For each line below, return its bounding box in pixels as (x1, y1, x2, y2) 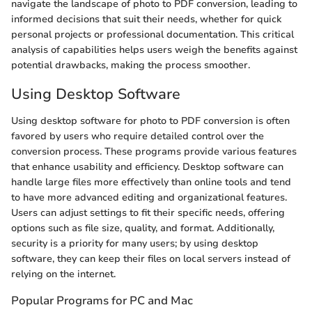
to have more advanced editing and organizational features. (11, 190, 287, 204)
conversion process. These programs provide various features (11, 144, 297, 158)
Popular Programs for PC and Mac (11, 292, 193, 309)
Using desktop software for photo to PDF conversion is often (11, 114, 290, 127)
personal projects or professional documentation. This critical (11, 28, 294, 41)
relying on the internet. (11, 267, 116, 281)
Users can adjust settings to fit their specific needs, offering (11, 205, 285, 219)
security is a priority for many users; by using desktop (11, 236, 258, 250)
